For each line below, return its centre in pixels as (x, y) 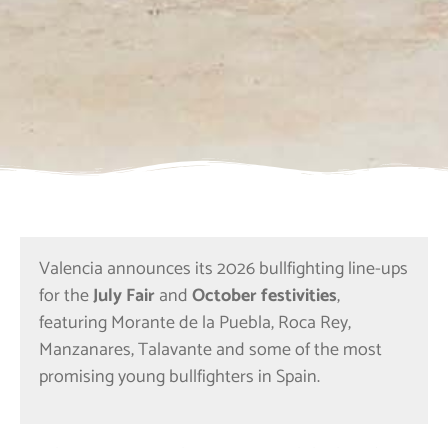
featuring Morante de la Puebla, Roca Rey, (195, 322)
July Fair (124, 295)
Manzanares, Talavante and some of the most (210, 349)
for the (66, 295)
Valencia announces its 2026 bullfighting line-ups (223, 268)
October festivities (264, 295)
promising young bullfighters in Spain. (179, 376)
